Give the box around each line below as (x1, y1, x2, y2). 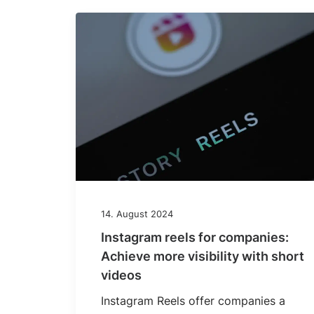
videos (101, 268, 142, 283)
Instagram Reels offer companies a (101, 294, 285, 308)
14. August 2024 (101, 208, 173, 220)
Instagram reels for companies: (101, 230, 289, 245)
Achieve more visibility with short (101, 249, 304, 264)
